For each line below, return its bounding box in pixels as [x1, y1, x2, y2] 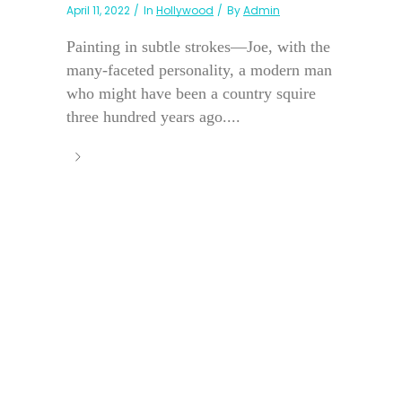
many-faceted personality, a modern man [66, 61, 332, 80]
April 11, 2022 [66, 3, 130, 19]
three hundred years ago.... [66, 108, 240, 127]
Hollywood [156, 3, 214, 19]
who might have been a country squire [66, 84, 316, 103]
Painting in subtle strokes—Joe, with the [66, 38, 330, 57]
